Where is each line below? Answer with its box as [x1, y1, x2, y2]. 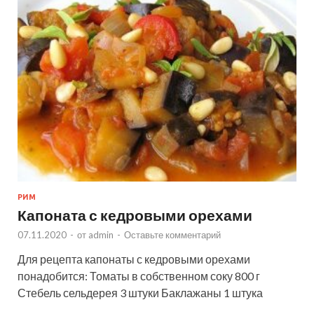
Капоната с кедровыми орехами [18, 205, 252, 224]
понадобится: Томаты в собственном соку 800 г [18, 268, 260, 282]
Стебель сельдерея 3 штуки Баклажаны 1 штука [18, 285, 263, 299]
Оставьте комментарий [124, 228, 221, 240]
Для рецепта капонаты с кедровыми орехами [18, 252, 250, 266]
